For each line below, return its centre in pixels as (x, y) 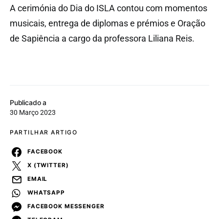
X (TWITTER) (48, 165)
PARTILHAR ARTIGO (44, 132)
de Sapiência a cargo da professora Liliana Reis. (102, 38)
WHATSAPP (46, 193)
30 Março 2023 (33, 112)
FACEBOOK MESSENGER (66, 207)
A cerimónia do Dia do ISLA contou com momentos (109, 8)
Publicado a (28, 102)
